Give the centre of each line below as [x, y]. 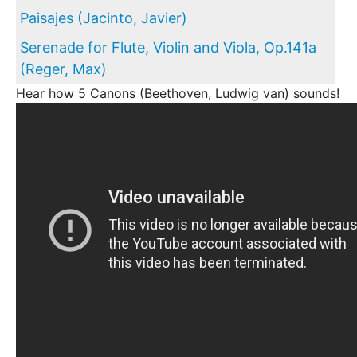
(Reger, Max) [63, 69]
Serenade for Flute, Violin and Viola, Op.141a [168, 47]
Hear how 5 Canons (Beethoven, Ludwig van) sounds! [178, 93]
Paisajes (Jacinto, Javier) [104, 18]
